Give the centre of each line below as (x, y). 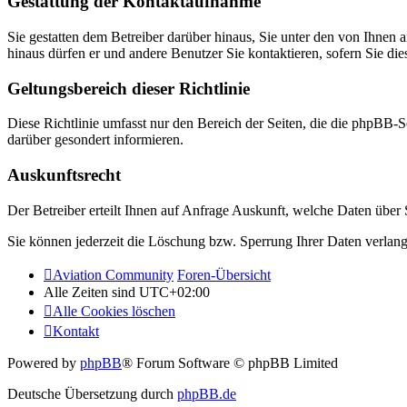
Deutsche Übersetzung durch (92, 393)
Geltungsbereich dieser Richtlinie (129, 88)
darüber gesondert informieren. (95, 140)
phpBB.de (207, 393)
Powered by (44, 362)
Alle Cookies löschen (114, 311)
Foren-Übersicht (224, 274)
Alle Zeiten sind (91, 292)
